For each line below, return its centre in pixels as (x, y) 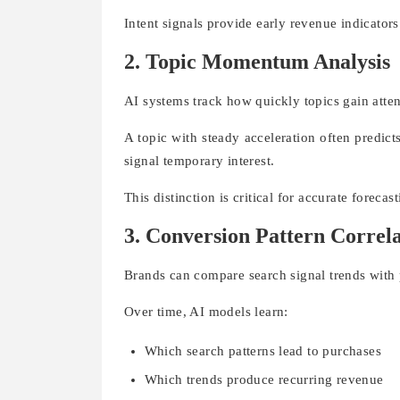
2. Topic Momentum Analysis (257, 61)
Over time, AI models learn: (206, 311)
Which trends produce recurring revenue (264, 379)
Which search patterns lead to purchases (263, 350)
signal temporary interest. (200, 160)
